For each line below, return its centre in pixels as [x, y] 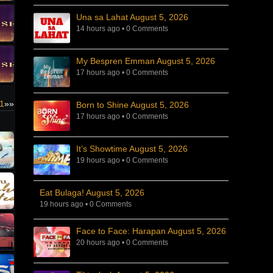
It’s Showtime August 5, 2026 [132, 149]
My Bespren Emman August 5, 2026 [146, 61]
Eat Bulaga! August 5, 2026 [92, 193]
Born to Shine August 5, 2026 [133, 105]
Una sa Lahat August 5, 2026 [132, 17]
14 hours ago [98, 29]
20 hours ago [98, 243]
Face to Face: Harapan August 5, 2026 [151, 231]
